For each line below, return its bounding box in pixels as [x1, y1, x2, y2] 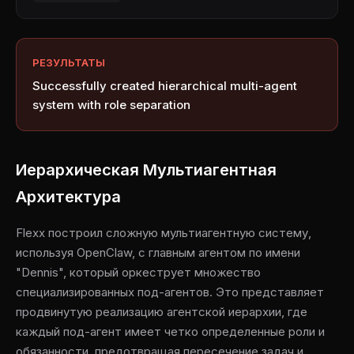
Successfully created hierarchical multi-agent [32, 78, 297, 93]
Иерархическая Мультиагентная [16, 160, 277, 179]
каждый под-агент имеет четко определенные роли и [16, 324, 325, 339]
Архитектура [16, 187, 121, 206]
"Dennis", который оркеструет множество [16, 265, 261, 280]
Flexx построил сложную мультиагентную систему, [16, 225, 311, 240]
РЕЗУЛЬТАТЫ [32, 56, 105, 69]
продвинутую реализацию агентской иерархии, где [16, 304, 307, 319]
